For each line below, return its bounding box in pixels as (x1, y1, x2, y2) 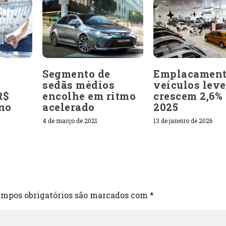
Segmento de (42, 67, 110, 80)
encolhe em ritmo (42, 89, 136, 102)
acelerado (42, 100, 95, 114)
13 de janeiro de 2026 (153, 116, 212, 125)
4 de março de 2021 (42, 116, 97, 125)
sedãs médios (42, 78, 115, 91)
